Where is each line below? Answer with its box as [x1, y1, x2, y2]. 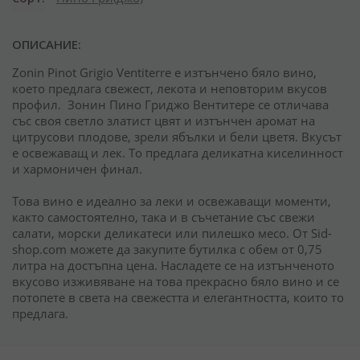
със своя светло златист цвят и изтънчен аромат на [12, 112, 315, 129]
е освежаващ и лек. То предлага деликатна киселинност [12, 145, 343, 161]
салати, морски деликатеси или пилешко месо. [12, 225, 292, 241]
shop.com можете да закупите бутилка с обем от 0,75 [12, 241, 322, 257]
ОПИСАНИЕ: [12, 36, 81, 52]
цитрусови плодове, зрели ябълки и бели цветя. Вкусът [12, 129, 342, 145]
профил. [12, 96, 67, 112]
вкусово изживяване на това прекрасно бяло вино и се [12, 273, 339, 289]
